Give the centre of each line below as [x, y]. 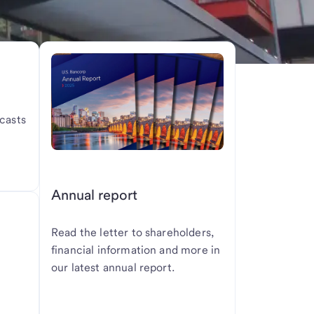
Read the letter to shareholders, [132, 233]
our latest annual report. [112, 268]
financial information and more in [136, 250]
